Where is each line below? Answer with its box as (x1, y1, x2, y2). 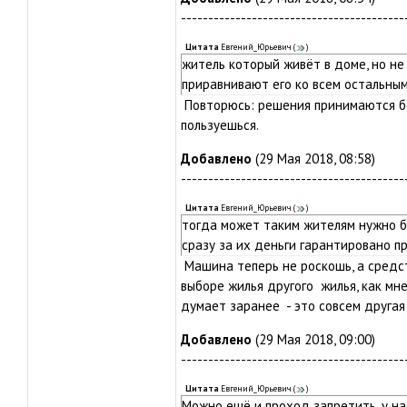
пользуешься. (181, 116, 259, 134)
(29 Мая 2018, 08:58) (252, 150, 375, 167)
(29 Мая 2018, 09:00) (252, 331, 375, 348)
